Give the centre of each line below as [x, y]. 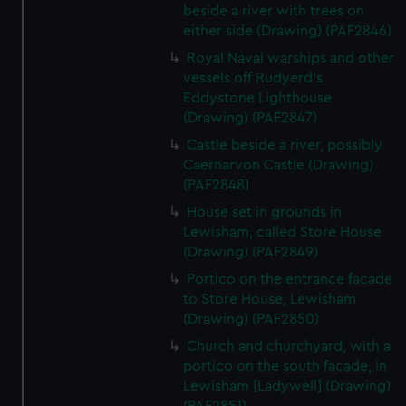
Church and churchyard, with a [289, 346]
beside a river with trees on [274, 11]
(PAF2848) [217, 185]
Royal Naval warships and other [291, 58]
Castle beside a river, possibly [285, 145]
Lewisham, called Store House [283, 232]
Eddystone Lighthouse [258, 98]
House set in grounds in [265, 212]
